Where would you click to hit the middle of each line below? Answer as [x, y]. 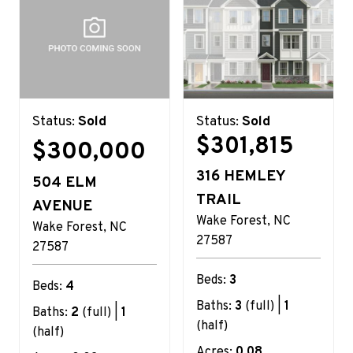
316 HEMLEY [241, 176]
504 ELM [65, 182]
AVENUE [62, 206]
